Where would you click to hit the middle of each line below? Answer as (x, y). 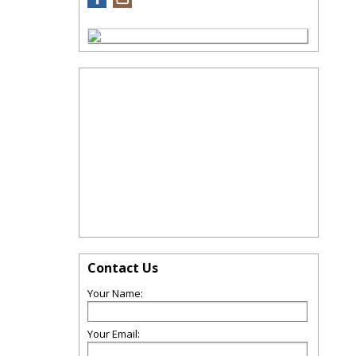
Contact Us (123, 268)
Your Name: (115, 293)
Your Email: (114, 334)
